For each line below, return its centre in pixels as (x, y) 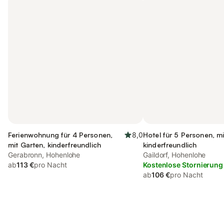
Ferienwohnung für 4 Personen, (60, 135)
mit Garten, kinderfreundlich (54, 145)
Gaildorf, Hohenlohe (174, 155)
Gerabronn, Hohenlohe (44, 155)
